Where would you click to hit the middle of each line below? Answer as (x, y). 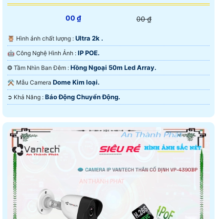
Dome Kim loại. (76, 82)
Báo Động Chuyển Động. (83, 97)
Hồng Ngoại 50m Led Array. (113, 67)
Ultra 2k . (89, 38)
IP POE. (89, 53)
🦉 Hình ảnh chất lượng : (46, 38)
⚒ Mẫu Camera (34, 82)
